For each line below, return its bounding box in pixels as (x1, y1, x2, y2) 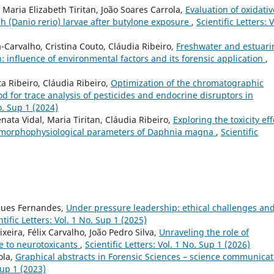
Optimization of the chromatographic (111, 77, 264, 89)
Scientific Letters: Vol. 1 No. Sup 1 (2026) (85, 239, 250, 251)
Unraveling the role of (159, 226, 249, 239)
